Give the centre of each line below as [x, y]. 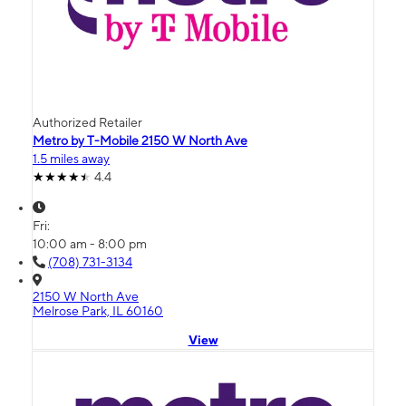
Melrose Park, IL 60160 [98, 311]
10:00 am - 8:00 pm [90, 244]
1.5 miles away [71, 159]
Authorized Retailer [87, 123]
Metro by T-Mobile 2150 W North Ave [140, 141]
